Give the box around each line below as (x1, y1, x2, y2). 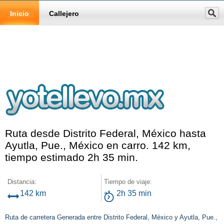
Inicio (10, 9, 29, 17)
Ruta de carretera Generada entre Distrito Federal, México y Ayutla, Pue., (5, 213, 217, 221)
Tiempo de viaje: (103, 178, 152, 185)
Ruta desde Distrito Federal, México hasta (5, 127, 206, 139)
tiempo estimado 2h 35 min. (5, 151, 138, 163)
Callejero (49, 9, 79, 17)
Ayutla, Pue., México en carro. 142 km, (5, 139, 190, 151)
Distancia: (7, 178, 36, 185)
